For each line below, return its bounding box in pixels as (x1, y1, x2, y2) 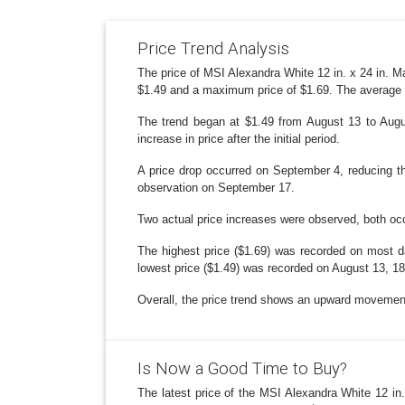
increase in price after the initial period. (137, 132, 340, 146)
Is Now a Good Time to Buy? (137, 357, 347, 380)
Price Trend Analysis (137, 37, 289, 60)
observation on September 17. (137, 181, 295, 195)
